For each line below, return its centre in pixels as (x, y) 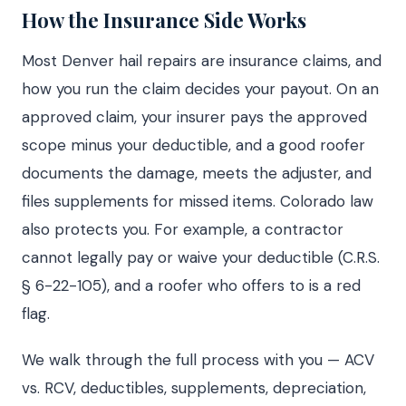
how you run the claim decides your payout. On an (200, 89)
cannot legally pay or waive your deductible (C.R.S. (201, 257)
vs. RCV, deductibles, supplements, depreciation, (194, 388)
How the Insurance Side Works (164, 20)
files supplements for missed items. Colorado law (198, 201)
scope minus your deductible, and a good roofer (193, 145)
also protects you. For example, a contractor (183, 229)
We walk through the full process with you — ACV (198, 360)
